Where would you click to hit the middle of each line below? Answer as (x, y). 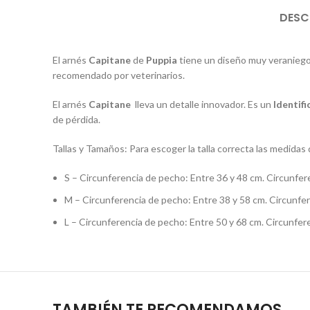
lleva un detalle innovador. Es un (201, 104)
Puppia (162, 60)
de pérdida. (76, 119)
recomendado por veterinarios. (119, 75)
